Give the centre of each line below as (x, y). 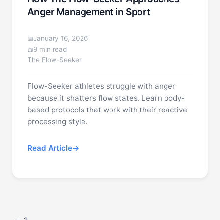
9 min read (50, 49)
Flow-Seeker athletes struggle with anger (101, 86)
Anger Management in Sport (89, 12)
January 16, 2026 (60, 38)
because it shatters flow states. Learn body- (106, 98)
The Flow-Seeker (54, 60)
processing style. (57, 122)
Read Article (50, 148)
